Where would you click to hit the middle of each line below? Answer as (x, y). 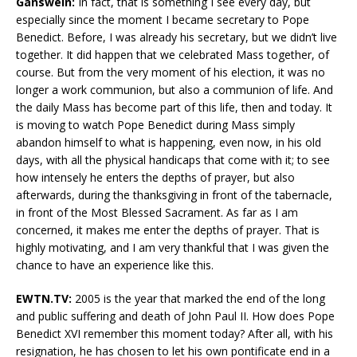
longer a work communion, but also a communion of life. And (175, 90)
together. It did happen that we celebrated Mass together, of (173, 55)
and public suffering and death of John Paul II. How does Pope (175, 316)
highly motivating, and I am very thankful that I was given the (173, 248)
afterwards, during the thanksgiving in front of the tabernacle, (174, 195)
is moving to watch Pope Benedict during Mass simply (155, 125)
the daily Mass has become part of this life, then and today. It (174, 108)
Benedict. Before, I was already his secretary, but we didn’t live (177, 37)
